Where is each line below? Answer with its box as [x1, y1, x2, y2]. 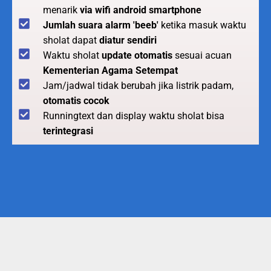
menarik [43, 4, 80, 16]
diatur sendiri [99, 34, 157, 46]
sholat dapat [43, 34, 99, 46]
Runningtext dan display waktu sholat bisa [43, 109, 224, 122]
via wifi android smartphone [80, 4, 201, 16]
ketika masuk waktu [158, 19, 246, 31]
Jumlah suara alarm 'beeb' [43, 19, 158, 31]
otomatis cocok [43, 94, 109, 106]
